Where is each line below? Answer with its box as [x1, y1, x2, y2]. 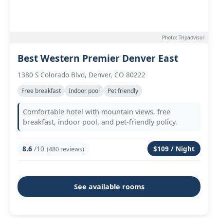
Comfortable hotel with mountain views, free [23, 107, 170, 116]
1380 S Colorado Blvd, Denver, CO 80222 [18, 70, 145, 79]
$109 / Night [153, 144, 195, 153]
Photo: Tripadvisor [162, 34, 204, 41]
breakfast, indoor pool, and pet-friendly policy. [23, 117, 177, 127]
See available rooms [73, 182, 145, 191]
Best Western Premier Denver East [18, 52, 178, 65]
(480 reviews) [47, 144, 84, 153]
